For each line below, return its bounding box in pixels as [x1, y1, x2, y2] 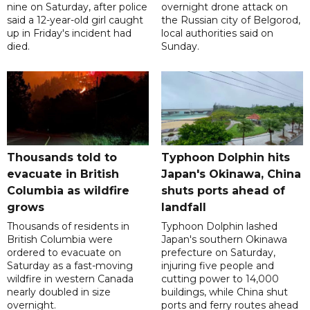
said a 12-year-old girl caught [7, 14, 143, 27]
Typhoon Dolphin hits [161, 151, 290, 165]
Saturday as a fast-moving [7, 259, 133, 273]
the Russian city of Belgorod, [161, 14, 300, 27]
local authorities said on [161, 27, 273, 40]
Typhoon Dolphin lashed [161, 220, 277, 233]
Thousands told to [7, 151, 117, 165]
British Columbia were [7, 233, 113, 246]
